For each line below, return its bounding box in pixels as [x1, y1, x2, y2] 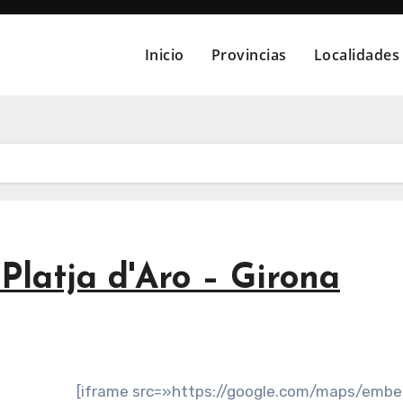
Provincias [210, 45, 287, 65]
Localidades [313, 45, 400, 65]
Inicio [144, 45, 184, 65]
